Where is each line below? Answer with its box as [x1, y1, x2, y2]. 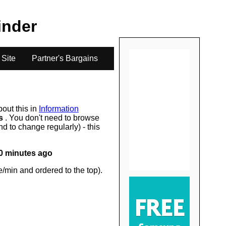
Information [39, 104, 79, 113]
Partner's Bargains [32, 53, 98, 63]
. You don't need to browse [5, 113, 99, 122]
